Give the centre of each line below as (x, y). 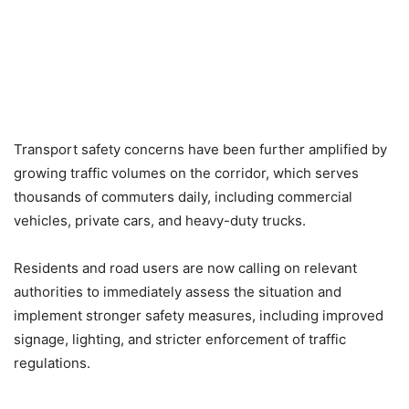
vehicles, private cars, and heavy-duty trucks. (160, 220)
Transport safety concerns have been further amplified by (200, 149)
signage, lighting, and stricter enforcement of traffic (180, 339)
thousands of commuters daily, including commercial (183, 196)
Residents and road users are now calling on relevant (185, 267)
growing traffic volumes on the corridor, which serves (186, 173)
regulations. (52, 362)
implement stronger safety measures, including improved (199, 315)
